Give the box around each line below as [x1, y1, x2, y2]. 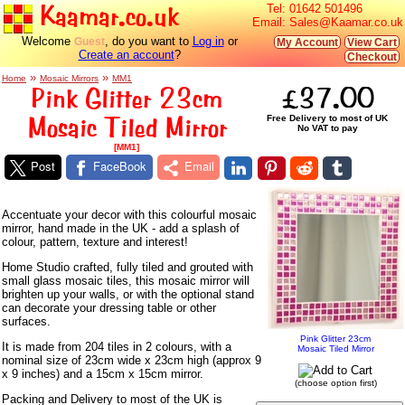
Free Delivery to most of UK [267, 113, 388, 123]
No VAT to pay [297, 123, 358, 133]
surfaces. [2, 314, 51, 328]
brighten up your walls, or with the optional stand [2, 287, 254, 301]
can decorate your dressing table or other [2, 300, 216, 315]
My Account [277, 36, 338, 49]
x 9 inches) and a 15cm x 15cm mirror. [2, 366, 203, 381]
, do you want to [104, 34, 193, 48]
